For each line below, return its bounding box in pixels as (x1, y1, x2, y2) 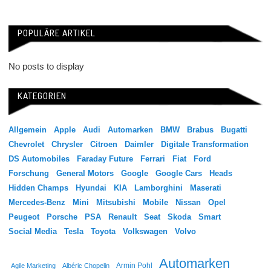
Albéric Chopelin (62, 262, 109, 270)
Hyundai (76, 183, 106, 193)
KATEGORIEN (18, 90, 67, 102)
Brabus (187, 125, 214, 135)
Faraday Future (77, 154, 133, 164)
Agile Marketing (11, 262, 56, 270)
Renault (108, 212, 137, 222)
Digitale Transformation (161, 140, 249, 149)
